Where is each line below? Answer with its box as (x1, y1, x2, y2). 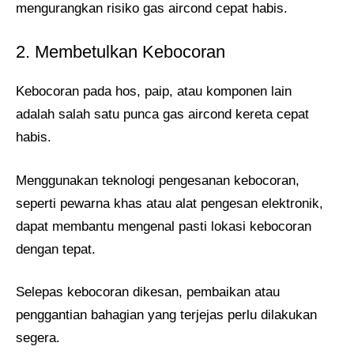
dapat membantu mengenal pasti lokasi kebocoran (16, 218, 311, 234)
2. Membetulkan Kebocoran (16, 42, 225, 62)
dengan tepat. (16, 241, 96, 257)
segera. (16, 330, 60, 346)
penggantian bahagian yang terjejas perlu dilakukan (16, 307, 317, 323)
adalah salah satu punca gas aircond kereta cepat (16, 107, 309, 122)
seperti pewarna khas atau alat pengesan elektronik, (16, 195, 323, 211)
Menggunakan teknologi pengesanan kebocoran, (16, 172, 299, 188)
